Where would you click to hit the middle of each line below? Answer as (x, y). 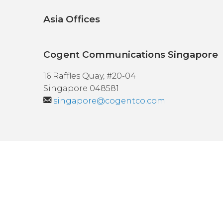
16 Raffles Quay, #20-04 (90, 76)
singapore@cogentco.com (109, 101)
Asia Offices (72, 19)
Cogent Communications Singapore (131, 55)
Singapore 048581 (81, 88)
